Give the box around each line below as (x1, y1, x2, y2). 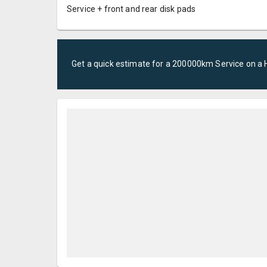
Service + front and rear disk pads (67, 4, 196, 14)
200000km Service (172, 59, 244, 69)
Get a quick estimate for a (72, 59, 173, 69)
